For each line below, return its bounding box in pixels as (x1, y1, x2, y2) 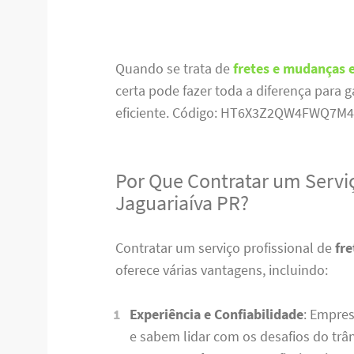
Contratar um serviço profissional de (115, 238, 336, 257)
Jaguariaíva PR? (115, 190, 250, 216)
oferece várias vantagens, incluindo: (115, 260, 329, 279)
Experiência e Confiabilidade (129, 305, 303, 324)
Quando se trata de (115, 59, 234, 78)
